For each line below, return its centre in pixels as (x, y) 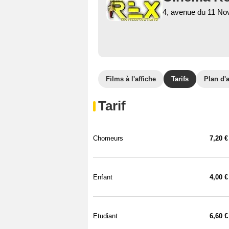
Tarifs (180, 79)
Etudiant (105, 216)
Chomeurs (108, 138)
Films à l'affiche (131, 79)
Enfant (103, 177)
